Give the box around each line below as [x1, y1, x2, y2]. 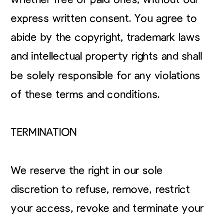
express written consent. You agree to [11, 13, 198, 24]
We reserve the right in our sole [11, 165, 163, 176]
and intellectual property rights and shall [11, 50, 202, 62]
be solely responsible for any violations [11, 70, 201, 81]
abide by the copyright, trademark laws [11, 31, 201, 43]
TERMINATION [11, 126, 77, 138]
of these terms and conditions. [11, 89, 160, 100]
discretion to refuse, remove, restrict [11, 184, 190, 195]
